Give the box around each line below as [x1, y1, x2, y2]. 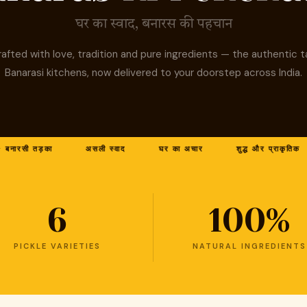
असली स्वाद [67, 143, 108, 153]
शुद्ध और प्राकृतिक [218, 143, 282, 153]
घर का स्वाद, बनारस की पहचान [75, 17, 232, 32]
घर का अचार [140, 143, 186, 153]
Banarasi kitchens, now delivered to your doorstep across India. [5, 65, 302, 79]
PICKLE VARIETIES [14, 241, 101, 251]
